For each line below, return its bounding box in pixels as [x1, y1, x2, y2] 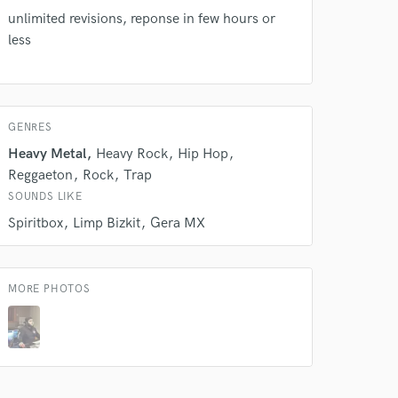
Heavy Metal [8, 146, 86, 163]
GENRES [8, 121, 52, 134]
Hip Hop [178, 146, 228, 163]
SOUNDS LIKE [8, 190, 83, 203]
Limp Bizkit [73, 215, 140, 232]
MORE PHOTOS [8, 283, 91, 296]
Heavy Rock [96, 146, 168, 163]
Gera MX [150, 215, 205, 232]
